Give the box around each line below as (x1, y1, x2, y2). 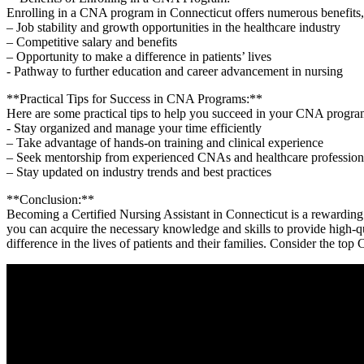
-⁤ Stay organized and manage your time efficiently (6, 120, 262, 135)
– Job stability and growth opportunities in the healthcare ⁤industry (6, 19, 340, 34)
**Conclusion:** (6, 192, 94, 206)
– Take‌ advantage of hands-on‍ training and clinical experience (6, 135, 323, 149)
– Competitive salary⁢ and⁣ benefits (6, 34, 177, 49)
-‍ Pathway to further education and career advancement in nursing (6, 63, 343, 78)
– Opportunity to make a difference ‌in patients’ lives (6, 49, 271, 63)
